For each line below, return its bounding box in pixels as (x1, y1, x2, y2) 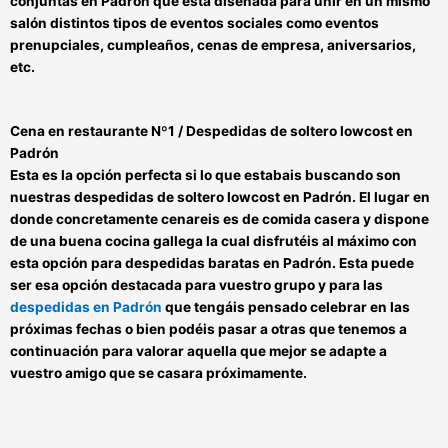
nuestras (10, 188, 74, 205)
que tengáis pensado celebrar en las (162, 298, 410, 315)
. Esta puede (332, 254, 414, 271)
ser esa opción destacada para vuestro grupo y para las (10, 276, 383, 293)
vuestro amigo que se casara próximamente (10, 364, 303, 381)
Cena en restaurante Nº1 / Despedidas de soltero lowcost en (10, 122, 413, 139)
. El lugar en (352, 188, 430, 205)
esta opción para (10, 254, 125, 271)
